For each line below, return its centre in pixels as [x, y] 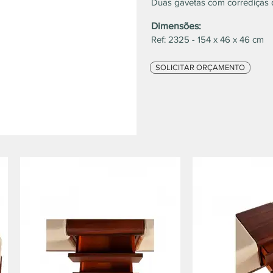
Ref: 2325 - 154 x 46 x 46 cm [207, 39]
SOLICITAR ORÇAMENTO [200, 67]
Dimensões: [176, 26]
